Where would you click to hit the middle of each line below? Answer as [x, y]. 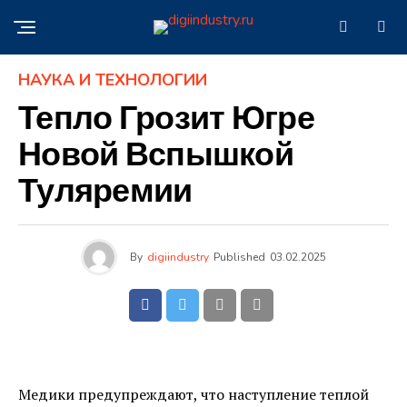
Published [239, 257]
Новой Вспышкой [156, 156]
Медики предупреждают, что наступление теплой [194, 394]
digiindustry [178, 257]
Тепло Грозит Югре [166, 119]
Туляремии [105, 192]
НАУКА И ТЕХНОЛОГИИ [113, 80]
